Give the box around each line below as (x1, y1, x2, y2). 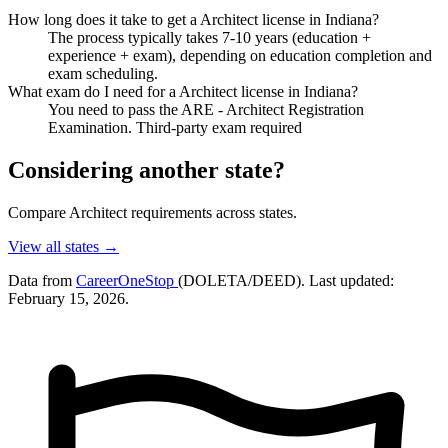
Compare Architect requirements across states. (8, 203, 297, 221)
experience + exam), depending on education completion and (48, 46, 432, 64)
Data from (8, 271, 76, 289)
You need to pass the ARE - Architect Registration (48, 100, 364, 118)
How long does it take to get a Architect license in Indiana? (8, 10, 379, 28)
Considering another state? (8, 156, 285, 183)
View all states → (8, 237, 119, 255)
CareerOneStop (76, 271, 178, 289)
